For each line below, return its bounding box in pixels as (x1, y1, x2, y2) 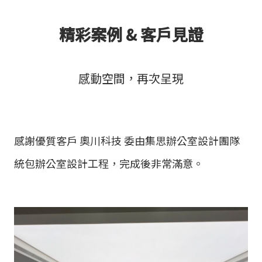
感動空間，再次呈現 (78, 69, 184, 87)
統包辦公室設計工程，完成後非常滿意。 (14, 155, 204, 171)
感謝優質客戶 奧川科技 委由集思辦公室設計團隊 (14, 132, 240, 148)
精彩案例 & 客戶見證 (58, 23, 204, 46)
